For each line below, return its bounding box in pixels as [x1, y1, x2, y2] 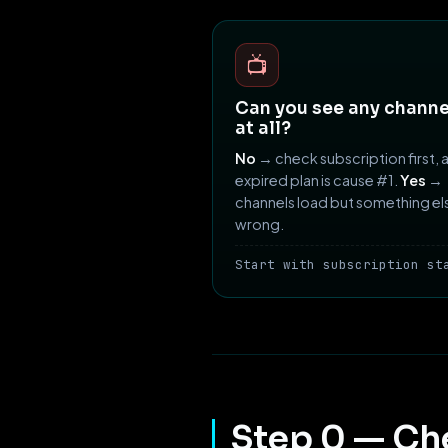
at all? [235, 118, 291, 140]
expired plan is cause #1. [235, 171, 400, 190]
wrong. [235, 215, 284, 234]
